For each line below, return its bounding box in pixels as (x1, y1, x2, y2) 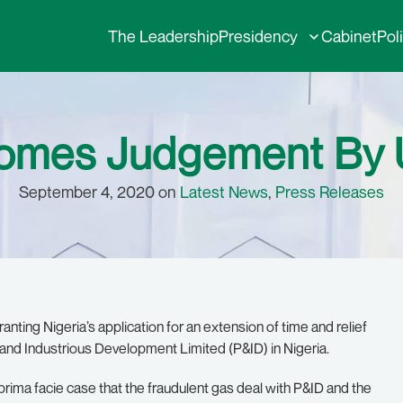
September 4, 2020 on (19, 182, 180, 201)
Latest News (180, 182, 268, 201)
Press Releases (275, 182, 384, 201)
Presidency (219, 26, 298, 46)
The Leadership (108, 26, 219, 46)
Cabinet (321, 26, 377, 46)
